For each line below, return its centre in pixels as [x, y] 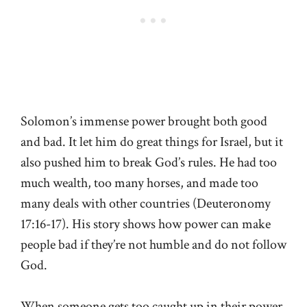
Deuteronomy [234, 204]
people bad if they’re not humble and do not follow [153, 245]
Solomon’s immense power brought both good [144, 122]
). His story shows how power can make [166, 224]
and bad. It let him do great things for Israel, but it [152, 142]
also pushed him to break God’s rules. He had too [149, 163]
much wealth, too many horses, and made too [139, 183]
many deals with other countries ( [109, 204]
